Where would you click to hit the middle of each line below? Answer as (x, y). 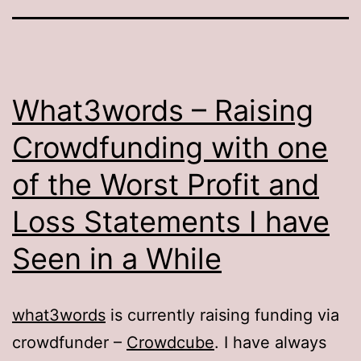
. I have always (270, 342)
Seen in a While (117, 258)
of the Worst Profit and (166, 184)
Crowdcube (170, 342)
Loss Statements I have (171, 221)
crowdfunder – (69, 342)
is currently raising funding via (222, 315)
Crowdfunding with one (170, 147)
